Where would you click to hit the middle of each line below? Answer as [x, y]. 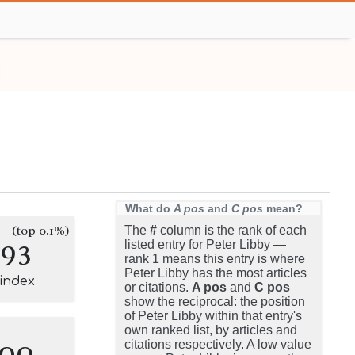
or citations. [158, 287]
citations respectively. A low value [218, 344]
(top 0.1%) [41, 231]
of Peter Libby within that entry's [213, 316]
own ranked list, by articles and [211, 330]
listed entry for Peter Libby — [205, 244]
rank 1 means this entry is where [215, 259]
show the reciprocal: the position [215, 302]
